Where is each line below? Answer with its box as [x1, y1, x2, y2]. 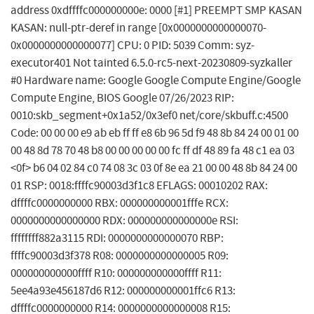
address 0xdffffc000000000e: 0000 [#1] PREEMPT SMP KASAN [11, 3, 302, 18]
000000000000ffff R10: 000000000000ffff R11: [11, 266, 221, 281]
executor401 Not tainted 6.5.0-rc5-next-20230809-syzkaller [11, 55, 292, 71]
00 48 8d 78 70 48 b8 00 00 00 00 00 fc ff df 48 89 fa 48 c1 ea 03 [11, 143, 294, 158]
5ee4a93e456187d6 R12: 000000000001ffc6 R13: [11, 283, 235, 299]
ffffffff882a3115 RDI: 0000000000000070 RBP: [11, 231, 224, 246]
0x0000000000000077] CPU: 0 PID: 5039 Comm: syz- [11, 38, 254, 53]
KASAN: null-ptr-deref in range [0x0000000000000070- [11, 20, 266, 36]
